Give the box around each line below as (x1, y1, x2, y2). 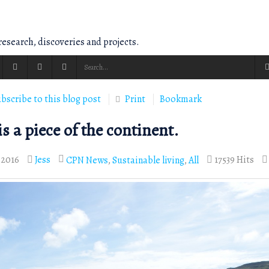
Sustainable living (112, 153, 184, 167)
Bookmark (160, 92, 202, 106)
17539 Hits (213, 153, 254, 167)
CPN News (66, 153, 108, 167)
